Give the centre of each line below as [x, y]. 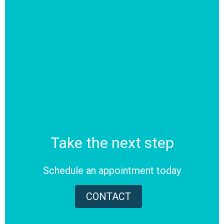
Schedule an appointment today [112, 170]
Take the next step [112, 142]
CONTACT [108, 197]
